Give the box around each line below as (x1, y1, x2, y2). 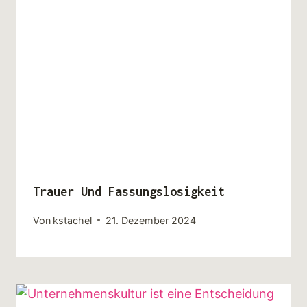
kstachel (53, 214, 93, 226)
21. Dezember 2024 (106, 214, 197, 226)
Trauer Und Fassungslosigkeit (33, 184, 225, 199)
